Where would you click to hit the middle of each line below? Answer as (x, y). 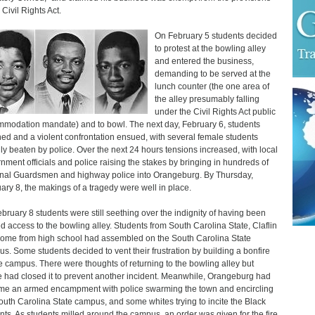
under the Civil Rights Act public (215, 112)
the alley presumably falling (207, 99)
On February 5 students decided (216, 36)
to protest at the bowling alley (210, 49)
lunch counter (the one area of (212, 86)
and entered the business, (204, 61)
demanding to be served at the (212, 74)
